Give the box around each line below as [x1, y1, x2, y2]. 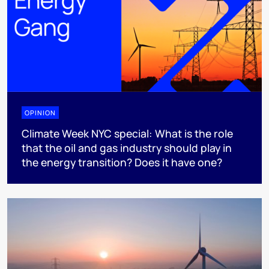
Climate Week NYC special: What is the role [22, 126, 233, 141]
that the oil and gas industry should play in [22, 141, 232, 156]
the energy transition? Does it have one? [22, 155, 222, 170]
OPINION [25, 108, 56, 118]
